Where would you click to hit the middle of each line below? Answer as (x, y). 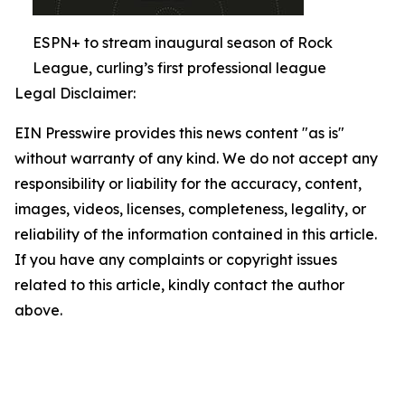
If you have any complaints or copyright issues (176, 259)
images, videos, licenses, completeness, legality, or (190, 209)
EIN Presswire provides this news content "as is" (179, 133)
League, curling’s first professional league (179, 68)
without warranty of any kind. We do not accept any (196, 158)
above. (38, 310)
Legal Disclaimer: (75, 93)
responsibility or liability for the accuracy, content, (188, 184)
